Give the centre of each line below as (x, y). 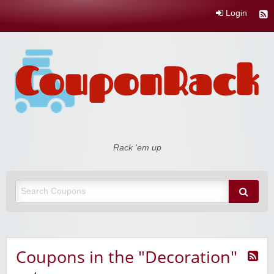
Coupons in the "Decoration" (127, 257)
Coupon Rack (50, 146)
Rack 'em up (137, 148)
